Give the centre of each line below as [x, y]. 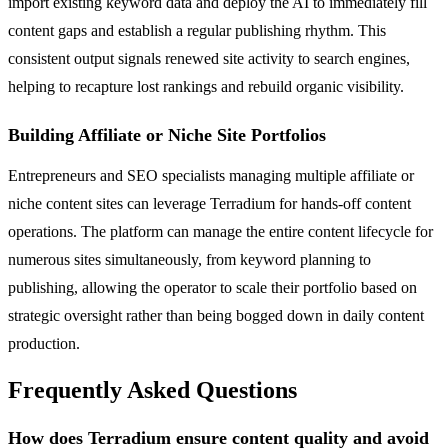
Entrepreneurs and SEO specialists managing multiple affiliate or [211, 175]
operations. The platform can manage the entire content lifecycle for [220, 231]
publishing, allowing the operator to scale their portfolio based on [212, 287]
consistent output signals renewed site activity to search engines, [209, 58]
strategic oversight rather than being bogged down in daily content [216, 315]
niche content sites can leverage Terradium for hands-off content [209, 203]
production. [44, 343]
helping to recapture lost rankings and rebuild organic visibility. [206, 86]
